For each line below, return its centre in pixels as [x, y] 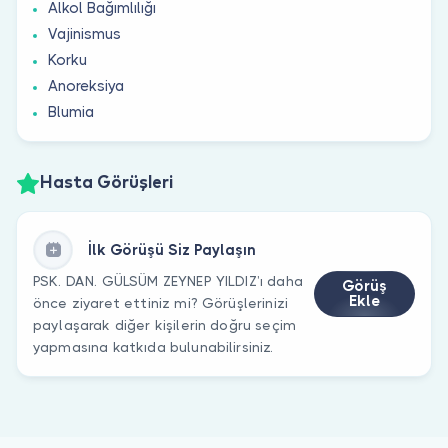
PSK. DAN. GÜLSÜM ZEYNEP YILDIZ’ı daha [168, 280]
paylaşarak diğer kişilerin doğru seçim [165, 324]
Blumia [71, 111]
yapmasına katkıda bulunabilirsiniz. [153, 346]
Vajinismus [84, 33]
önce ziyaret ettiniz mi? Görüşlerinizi [161, 302]
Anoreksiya [86, 85]
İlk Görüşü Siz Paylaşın [172, 249]
